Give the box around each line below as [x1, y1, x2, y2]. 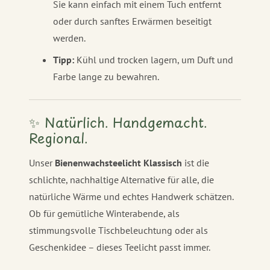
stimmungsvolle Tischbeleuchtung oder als [29, 224, 208, 236]
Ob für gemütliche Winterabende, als [29, 207, 180, 219]
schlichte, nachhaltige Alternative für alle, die [29, 173, 214, 186]
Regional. [29, 127, 88, 149]
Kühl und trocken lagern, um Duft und [74, 54, 233, 66]
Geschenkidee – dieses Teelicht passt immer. [29, 240, 210, 253]
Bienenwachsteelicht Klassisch [55, 156, 182, 169]
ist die [182, 156, 209, 169]
